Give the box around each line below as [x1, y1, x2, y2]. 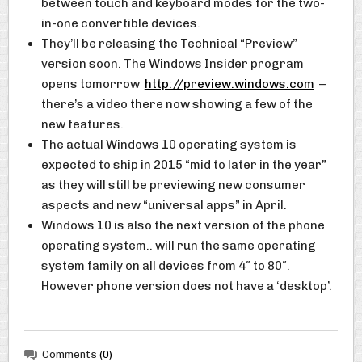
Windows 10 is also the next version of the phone [40, 218, 325, 234]
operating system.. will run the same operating [40, 238, 316, 254]
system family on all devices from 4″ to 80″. [40, 259, 290, 274]
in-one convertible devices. [40, 16, 200, 32]
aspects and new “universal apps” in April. [40, 198, 287, 213]
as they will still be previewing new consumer [40, 178, 305, 193]
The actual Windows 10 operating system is [40, 137, 297, 153]
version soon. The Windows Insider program [40, 57, 304, 72]
